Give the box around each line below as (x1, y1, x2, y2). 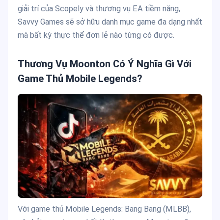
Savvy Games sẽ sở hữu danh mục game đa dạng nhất (18, 17, 202, 27)
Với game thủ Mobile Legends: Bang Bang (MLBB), (18, 204, 191, 214)
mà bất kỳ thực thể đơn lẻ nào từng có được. (18, 30, 174, 40)
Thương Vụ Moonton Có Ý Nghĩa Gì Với (18, 58, 192, 70)
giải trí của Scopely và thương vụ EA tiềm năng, (18, 4, 180, 14)
